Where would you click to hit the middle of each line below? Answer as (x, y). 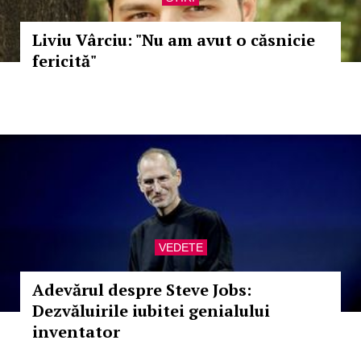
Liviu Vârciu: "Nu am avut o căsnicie (174, 40)
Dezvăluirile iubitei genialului (151, 311)
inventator (76, 332)
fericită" (64, 61)
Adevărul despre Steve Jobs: (142, 290)
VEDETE (180, 247)
